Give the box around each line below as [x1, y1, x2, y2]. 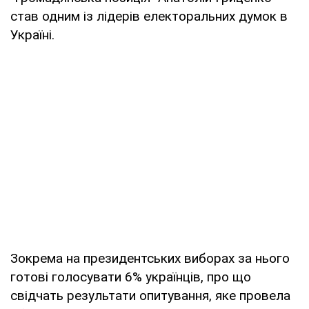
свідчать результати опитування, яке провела [10, 287, 290, 303]
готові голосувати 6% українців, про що [10, 268, 251, 285]
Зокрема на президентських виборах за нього [10, 250, 290, 266]
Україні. [10, 26, 54, 43]
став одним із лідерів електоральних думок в [10, 8, 288, 24]
